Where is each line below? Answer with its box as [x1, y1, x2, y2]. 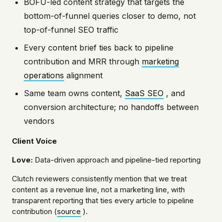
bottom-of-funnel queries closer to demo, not [24, 11, 196, 21]
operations [24, 70, 64, 81]
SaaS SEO [125, 88, 164, 99]
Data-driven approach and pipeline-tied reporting [33, 155, 201, 165]
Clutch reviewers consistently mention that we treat [12, 174, 187, 184]
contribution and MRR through [24, 56, 142, 67]
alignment [64, 70, 103, 81]
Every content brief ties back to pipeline [24, 43, 173, 53]
